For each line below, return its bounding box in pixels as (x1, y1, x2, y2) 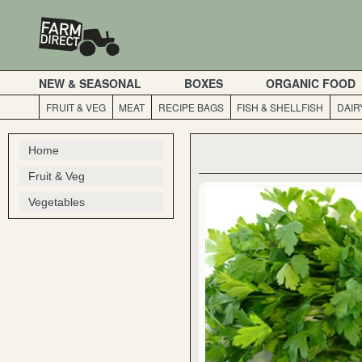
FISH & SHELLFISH (237, 100, 324, 114)
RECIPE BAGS (158, 100, 224, 114)
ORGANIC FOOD (266, 74, 356, 91)
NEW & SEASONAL (39, 74, 141, 91)
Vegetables (28, 196, 85, 208)
